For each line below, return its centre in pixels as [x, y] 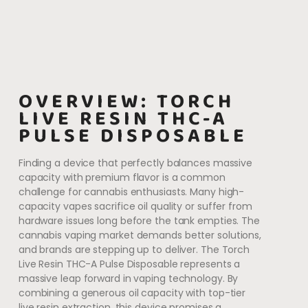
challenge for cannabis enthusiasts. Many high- [131, 191]
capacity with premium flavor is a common [122, 177]
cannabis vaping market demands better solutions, [140, 235]
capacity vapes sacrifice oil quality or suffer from [135, 206]
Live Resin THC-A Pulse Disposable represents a [129, 264]
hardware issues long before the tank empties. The [139, 220]
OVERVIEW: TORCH [126, 101]
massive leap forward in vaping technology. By [128, 278]
